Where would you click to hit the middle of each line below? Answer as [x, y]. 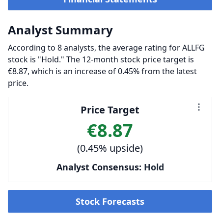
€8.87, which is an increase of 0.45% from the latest [102, 71]
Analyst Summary [60, 30]
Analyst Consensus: [100, 167]
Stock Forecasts [110, 201]
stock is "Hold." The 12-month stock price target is [101, 59]
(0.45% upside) [110, 148]
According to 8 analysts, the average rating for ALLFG [106, 48]
